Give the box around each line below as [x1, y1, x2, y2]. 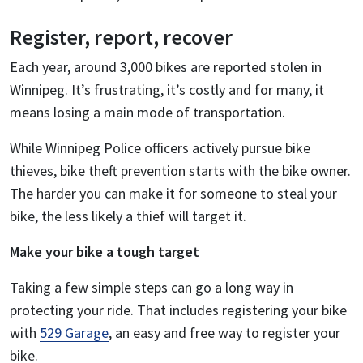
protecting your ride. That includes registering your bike [10, 301, 347, 320]
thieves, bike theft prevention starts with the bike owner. [10, 161, 351, 181]
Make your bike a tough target [10, 242, 199, 262]
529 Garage [40, 323, 109, 343]
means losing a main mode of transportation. [10, 103, 285, 122]
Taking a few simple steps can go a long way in [10, 278, 293, 297]
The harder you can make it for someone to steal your [10, 184, 337, 203]
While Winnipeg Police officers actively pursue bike [10, 139, 310, 158]
